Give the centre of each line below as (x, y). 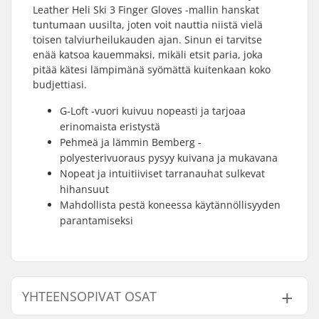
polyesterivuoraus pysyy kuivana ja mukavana (169, 158)
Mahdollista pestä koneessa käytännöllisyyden (170, 205)
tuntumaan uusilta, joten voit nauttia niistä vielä (148, 25)
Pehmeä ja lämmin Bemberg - (131, 142)
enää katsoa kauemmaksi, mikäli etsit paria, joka (148, 54)
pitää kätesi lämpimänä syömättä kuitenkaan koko (152, 69)
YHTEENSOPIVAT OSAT (89, 296)
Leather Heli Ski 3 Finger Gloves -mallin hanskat (146, 10)
